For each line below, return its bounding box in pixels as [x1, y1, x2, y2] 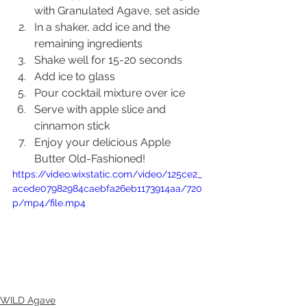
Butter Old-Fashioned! [34, 151, 145, 165]
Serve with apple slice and [34, 102, 169, 116]
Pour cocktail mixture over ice [34, 86, 185, 99]
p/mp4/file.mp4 [12, 197, 86, 208]
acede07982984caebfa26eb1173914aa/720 [12, 182, 202, 194]
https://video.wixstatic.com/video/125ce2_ [12, 168, 202, 180]
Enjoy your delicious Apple [34, 135, 173, 149]
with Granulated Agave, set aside [34, 3, 199, 17]
